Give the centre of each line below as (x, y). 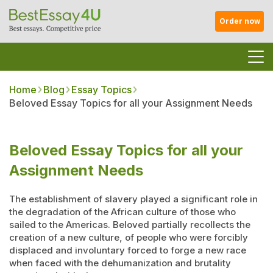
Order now (239, 21)
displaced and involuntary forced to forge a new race (128, 250)
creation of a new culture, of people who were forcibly (129, 237)
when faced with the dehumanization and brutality (120, 263)
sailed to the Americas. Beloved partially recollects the (130, 225)
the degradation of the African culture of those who (122, 212)
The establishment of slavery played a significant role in (133, 199)
